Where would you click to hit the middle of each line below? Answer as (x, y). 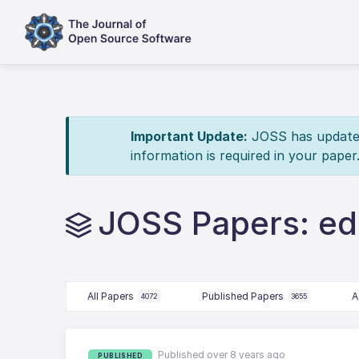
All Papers (110, 296)
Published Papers (243, 296)
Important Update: (189, 136)
